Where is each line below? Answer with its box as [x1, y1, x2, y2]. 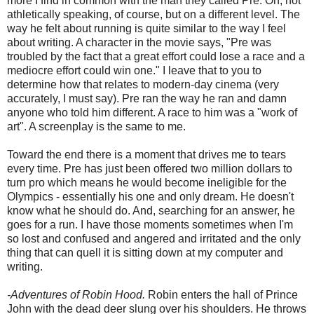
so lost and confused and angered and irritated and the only [7, 232, 301, 245]
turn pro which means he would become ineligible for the [7, 176, 287, 189]
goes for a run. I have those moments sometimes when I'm [7, 218, 293, 231]
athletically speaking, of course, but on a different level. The [7, 8, 300, 20]
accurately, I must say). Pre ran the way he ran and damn [7, 92, 287, 104]
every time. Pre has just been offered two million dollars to [7, 162, 292, 175]
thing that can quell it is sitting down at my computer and [7, 246, 283, 259]
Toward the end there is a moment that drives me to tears [7, 148, 286, 161]
